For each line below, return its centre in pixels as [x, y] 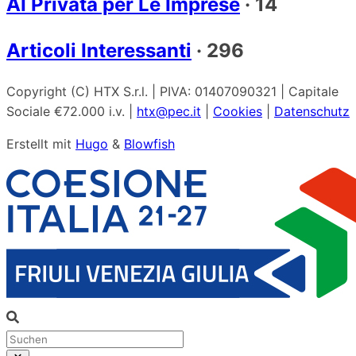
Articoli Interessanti [99, 50]
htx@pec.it [169, 111]
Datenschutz [312, 111]
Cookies [238, 111]
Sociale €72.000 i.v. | [72, 111]
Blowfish [149, 143]
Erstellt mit [41, 143]
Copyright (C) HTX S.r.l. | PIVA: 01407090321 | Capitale [172, 91]
